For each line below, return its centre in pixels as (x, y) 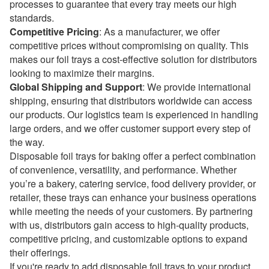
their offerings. (40, 252)
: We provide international (197, 87)
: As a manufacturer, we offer (159, 32)
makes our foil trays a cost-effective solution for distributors (133, 59)
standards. (32, 18)
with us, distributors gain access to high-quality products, (129, 225)
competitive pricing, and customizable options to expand (128, 239)
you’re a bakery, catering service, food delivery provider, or (133, 183)
